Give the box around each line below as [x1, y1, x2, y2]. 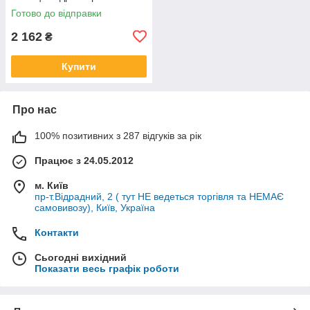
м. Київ [35, 179, 69, 191]
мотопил [11, 12, 50, 24]
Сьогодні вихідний [35, 251, 127, 263]
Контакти [35, 226, 79, 238]
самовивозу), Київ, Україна [35, 201, 155, 213]
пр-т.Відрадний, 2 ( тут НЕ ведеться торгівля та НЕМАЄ [35, 190, 284, 202]
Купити [62, 60, 96, 72]
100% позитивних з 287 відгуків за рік [35, 129, 201, 141]
